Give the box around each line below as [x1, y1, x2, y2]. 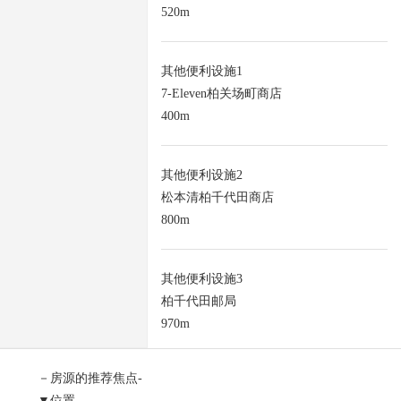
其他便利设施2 [161, 168, 243, 183]
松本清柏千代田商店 [161, 191, 274, 205]
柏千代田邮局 [161, 294, 236, 309]
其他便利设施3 [161, 272, 243, 286]
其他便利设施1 [161, 64, 243, 79]
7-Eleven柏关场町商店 [161, 87, 282, 101]
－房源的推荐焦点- [38, 371, 143, 386]
